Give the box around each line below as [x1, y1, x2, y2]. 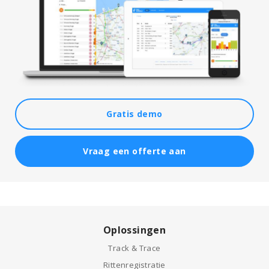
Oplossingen [103, 223, 166, 237]
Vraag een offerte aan [83, 145, 186, 157]
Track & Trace [108, 242, 161, 253]
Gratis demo [106, 107, 163, 119]
